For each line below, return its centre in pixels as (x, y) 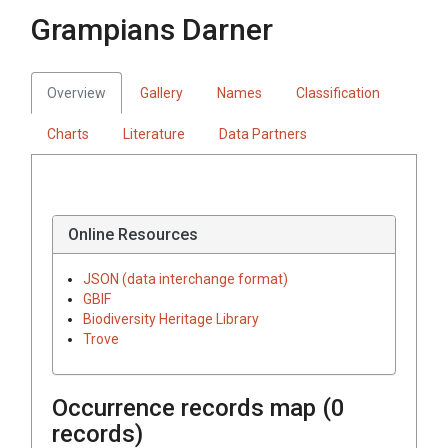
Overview (76, 92)
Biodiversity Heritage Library (171, 318)
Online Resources (133, 234)
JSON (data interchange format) (185, 278)
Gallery (161, 92)
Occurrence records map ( (191, 407)
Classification (338, 92)
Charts (68, 133)
